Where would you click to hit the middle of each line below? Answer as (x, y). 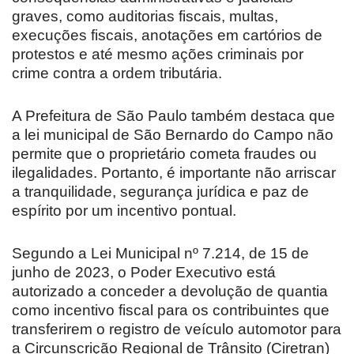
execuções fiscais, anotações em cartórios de (167, 35)
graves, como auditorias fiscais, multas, (145, 16)
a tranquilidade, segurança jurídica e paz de (160, 191)
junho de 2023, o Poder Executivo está (144, 272)
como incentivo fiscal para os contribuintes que (171, 310)
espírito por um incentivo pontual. (124, 210)
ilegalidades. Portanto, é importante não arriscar (174, 172)
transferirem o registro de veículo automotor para (177, 329)
